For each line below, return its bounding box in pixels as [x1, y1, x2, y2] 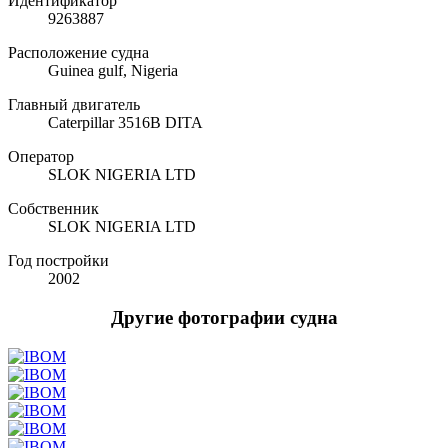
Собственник [8, 200, 99, 218]
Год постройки [8, 252, 109, 270]
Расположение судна [8, 44, 149, 62]
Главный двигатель [8, 96, 140, 114]
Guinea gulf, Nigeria [48, 62, 178, 80]
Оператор [8, 148, 74, 166]
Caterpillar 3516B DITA [48, 114, 203, 132]
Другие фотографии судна [110, 307, 338, 329]
